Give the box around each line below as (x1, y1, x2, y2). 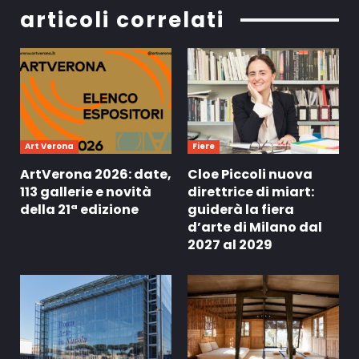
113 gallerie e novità (20, 182, 151, 201)
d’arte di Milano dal (188, 217, 322, 236)
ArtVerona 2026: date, (20, 164, 171, 184)
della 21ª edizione (20, 200, 139, 219)
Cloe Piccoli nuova (188, 164, 313, 184)
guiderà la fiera (188, 200, 294, 219)
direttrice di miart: (188, 182, 314, 201)
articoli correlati (20, 5, 224, 34)
